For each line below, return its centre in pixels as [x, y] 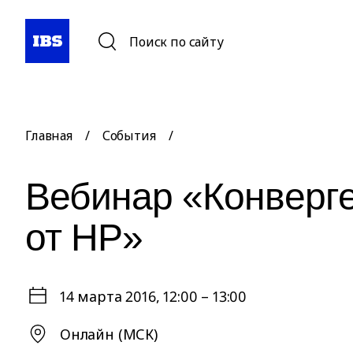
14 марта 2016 [108, 296]
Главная [49, 136]
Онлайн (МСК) [109, 334]
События [129, 136]
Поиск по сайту [176, 42]
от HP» [84, 238]
